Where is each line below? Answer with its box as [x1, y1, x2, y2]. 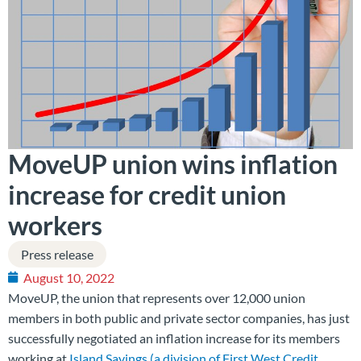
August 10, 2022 [23, 269, 114, 285]
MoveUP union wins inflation [8, 147, 338, 180]
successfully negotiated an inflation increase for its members [8, 330, 340, 346]
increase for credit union [8, 178, 286, 210]
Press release [21, 246, 93, 262]
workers [8, 209, 102, 241]
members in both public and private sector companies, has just [8, 309, 350, 326]
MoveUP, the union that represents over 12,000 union [8, 289, 305, 305]
